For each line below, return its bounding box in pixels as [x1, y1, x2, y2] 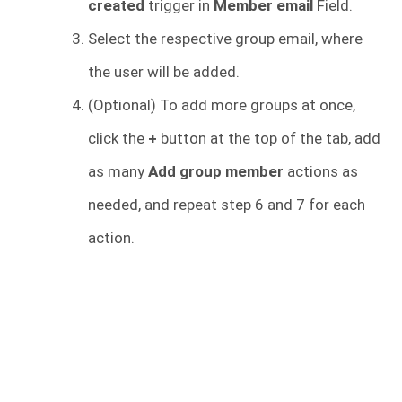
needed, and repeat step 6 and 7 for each [88, 195, 365, 214]
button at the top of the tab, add [161, 128, 380, 147]
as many [88, 162, 148, 180]
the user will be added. [88, 62, 240, 81]
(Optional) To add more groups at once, [88, 95, 355, 114]
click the [88, 128, 148, 147]
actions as [284, 162, 358, 180]
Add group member [148, 162, 284, 180]
